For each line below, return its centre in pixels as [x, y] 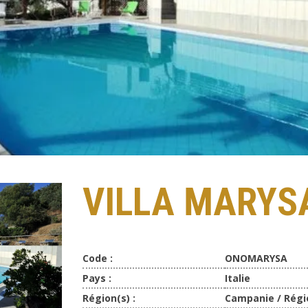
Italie [237, 278]
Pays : [97, 278]
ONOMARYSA [256, 258]
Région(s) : [109, 298]
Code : [97, 258]
